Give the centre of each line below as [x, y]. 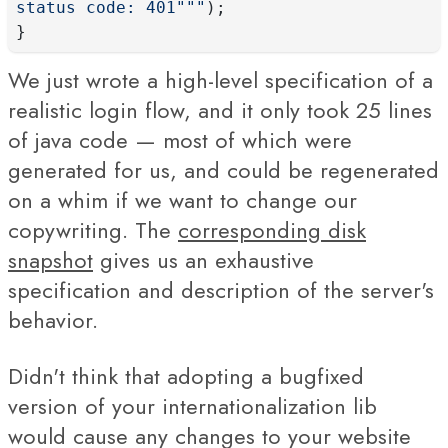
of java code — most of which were [180, 140]
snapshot [50, 260]
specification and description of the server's [221, 290]
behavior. [53, 320]
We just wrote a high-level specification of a [220, 80]
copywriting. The [93, 230]
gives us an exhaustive [203, 260]
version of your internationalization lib [192, 406]
